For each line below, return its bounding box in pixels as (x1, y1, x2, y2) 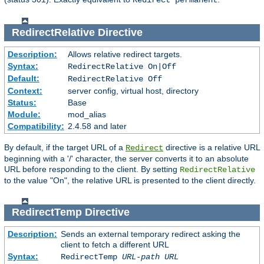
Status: (7, 97, 37, 107)
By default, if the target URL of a (4, 142, 126, 152)
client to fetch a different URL (60, 239, 169, 249)
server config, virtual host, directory (67, 85, 199, 95)
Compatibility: (7, 121, 64, 131)
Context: (7, 85, 42, 95)
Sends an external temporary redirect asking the (60, 229, 240, 239)
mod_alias (67, 109, 106, 119)
